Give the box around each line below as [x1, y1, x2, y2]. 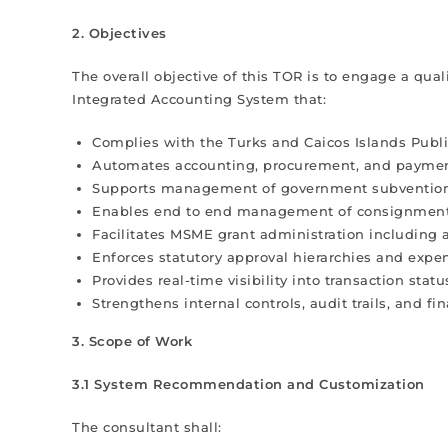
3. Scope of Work [72, 333, 192, 349]
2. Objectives [72, 25, 167, 41]
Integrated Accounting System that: [72, 91, 326, 107]
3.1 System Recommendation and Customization [72, 376, 425, 392]
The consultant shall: [72, 419, 222, 435]
